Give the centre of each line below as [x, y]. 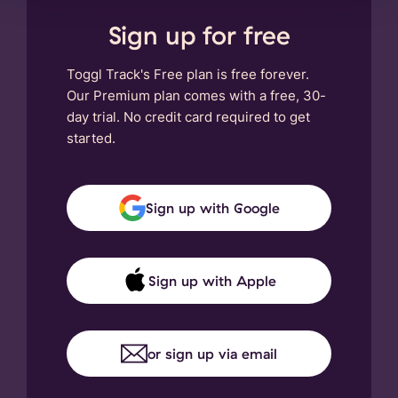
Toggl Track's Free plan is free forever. [188, 75]
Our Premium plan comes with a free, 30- [196, 96]
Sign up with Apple [212, 281]
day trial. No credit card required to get [188, 117]
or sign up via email [212, 354]
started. [91, 139]
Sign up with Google [212, 208]
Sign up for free [199, 35]
